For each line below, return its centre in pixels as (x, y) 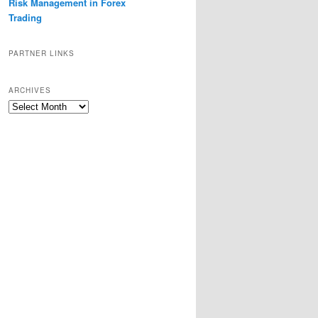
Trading (25, 18)
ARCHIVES (30, 91)
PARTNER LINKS (42, 53)
